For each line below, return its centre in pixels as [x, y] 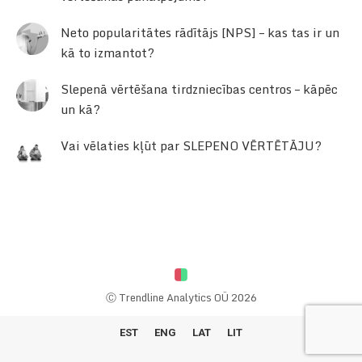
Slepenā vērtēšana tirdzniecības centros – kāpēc [199, 88]
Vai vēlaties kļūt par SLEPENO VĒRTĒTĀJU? [191, 145]
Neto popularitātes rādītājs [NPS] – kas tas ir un [200, 32]
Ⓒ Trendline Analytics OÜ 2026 [181, 297]
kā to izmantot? [107, 52]
